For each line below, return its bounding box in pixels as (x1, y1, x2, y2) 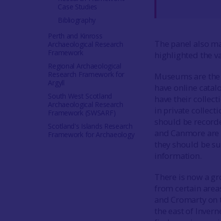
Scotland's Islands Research (48, 121, 133, 131)
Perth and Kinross (48, 31, 103, 40)
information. (154, 150, 202, 161)
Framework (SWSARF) (48, 108, 116, 117)
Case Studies (58, 2, 97, 11)
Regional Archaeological (48, 61, 121, 71)
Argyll (48, 78, 65, 87)
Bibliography (58, 15, 96, 25)
